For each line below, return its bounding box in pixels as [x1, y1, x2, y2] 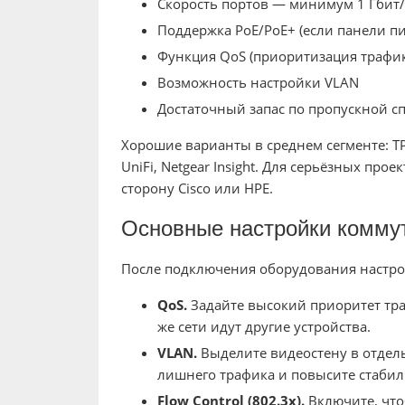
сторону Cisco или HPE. [120, 179, 273, 198]
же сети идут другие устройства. [156, 317, 371, 336]
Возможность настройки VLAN [156, 73, 359, 92]
